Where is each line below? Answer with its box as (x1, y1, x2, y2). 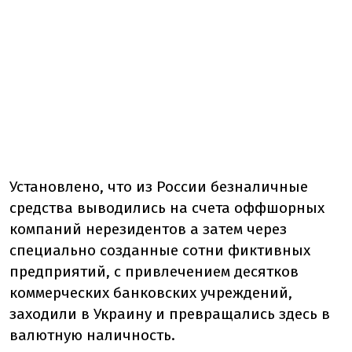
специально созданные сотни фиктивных (9, 241, 310, 259)
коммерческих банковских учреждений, (9, 284, 292, 302)
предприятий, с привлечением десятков (9, 262, 299, 280)
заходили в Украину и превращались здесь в (9, 305, 330, 323)
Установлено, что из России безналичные (9, 178, 308, 196)
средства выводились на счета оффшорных (9, 199, 324, 217)
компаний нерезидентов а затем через (9, 220, 287, 238)
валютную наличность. (9, 326, 175, 344)
